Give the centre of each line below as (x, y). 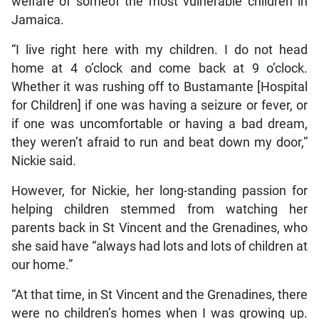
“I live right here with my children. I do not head (159, 50)
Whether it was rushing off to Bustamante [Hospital (159, 87)
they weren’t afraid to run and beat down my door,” (159, 143)
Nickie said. (43, 161)
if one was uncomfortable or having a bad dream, (159, 124)
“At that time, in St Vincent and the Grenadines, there (159, 295)
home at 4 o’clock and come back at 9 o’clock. (159, 69)
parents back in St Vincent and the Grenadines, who (159, 228)
